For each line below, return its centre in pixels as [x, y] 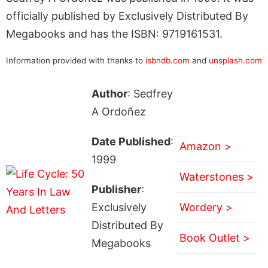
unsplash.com [235, 60]
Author [109, 93]
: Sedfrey [150, 93]
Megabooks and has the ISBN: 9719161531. [114, 33]
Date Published [131, 141]
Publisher [116, 189]
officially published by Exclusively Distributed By [127, 16]
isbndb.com [167, 60]
